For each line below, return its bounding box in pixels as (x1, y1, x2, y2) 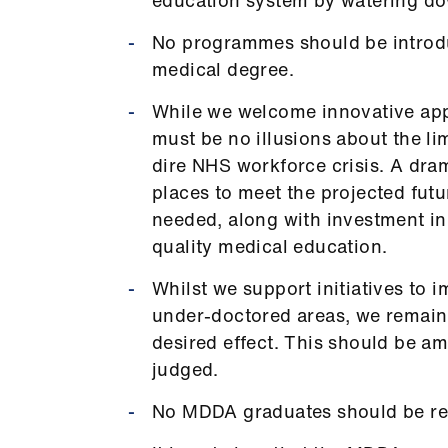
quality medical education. (152, 232, 388, 259)
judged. (152, 355, 219, 382)
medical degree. (152, 55, 294, 82)
